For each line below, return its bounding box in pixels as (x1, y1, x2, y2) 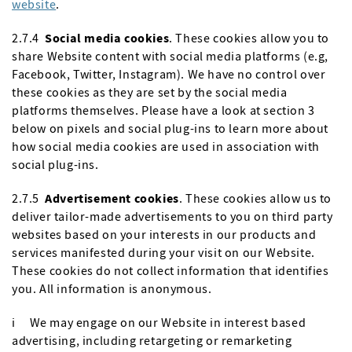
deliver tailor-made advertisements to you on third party (12, 208, 333, 224)
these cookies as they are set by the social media (12, 84, 288, 100)
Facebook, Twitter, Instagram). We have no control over (12, 66, 326, 82)
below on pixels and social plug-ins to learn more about (12, 120, 329, 136)
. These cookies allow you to (169, 30, 330, 46)
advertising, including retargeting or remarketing (12, 332, 292, 348)
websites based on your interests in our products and (12, 226, 317, 242)
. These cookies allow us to (178, 190, 332, 206)
